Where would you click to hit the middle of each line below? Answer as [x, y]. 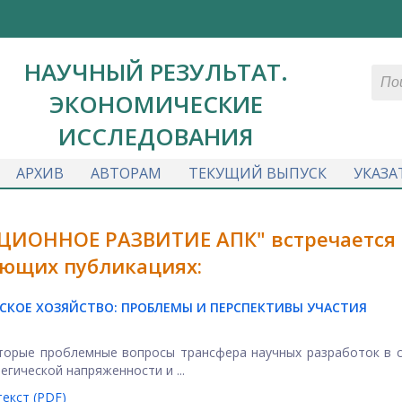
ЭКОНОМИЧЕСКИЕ [156, 104]
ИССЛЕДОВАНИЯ [156, 136]
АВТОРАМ [126, 173]
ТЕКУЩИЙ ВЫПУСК [257, 173]
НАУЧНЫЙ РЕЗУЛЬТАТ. [156, 72]
